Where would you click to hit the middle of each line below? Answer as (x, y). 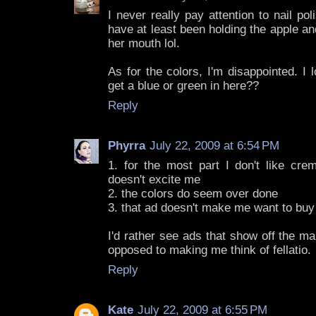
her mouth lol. (144, 44)
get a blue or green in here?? (183, 86)
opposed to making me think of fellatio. (209, 250)
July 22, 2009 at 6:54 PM (214, 146)
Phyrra (127, 146)
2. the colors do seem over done (193, 194)
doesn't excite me (154, 180)
